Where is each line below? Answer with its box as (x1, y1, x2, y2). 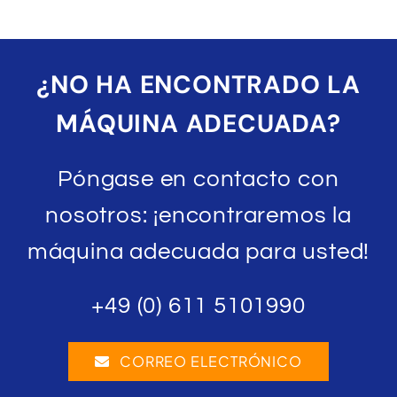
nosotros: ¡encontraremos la (45, 204, 352, 228)
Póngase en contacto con (58, 167, 339, 191)
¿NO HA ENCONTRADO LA (36, 68, 361, 102)
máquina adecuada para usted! (27, 240, 370, 264)
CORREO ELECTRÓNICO (120, 352, 302, 371)
